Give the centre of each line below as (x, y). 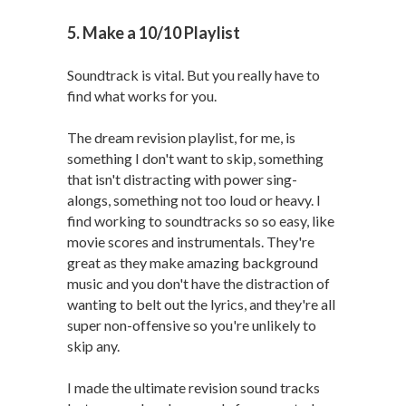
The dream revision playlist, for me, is (181, 137)
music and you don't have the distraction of (198, 283)
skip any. (95, 346)
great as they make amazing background (193, 262)
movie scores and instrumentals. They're (191, 242)
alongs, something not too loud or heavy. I (194, 200)
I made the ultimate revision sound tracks (193, 387)
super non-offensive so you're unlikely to (192, 325)
